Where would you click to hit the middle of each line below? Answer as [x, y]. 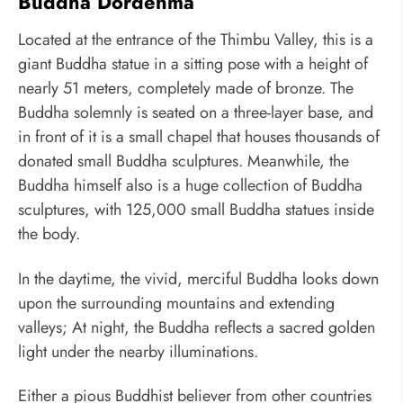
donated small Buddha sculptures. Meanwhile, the [184, 161]
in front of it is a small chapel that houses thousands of [199, 137]
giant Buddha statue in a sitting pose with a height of [193, 64]
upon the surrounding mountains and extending [176, 303]
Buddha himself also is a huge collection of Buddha [190, 186]
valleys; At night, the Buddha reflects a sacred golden [197, 327]
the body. [49, 234]
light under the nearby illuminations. [138, 351]
